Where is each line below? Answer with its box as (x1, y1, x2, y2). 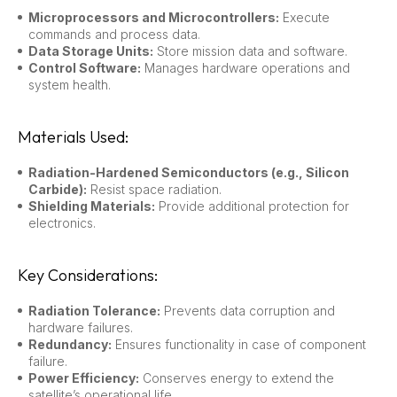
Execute (279, 9, 330, 25)
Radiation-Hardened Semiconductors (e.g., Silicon (28, 164, 349, 180)
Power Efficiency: (28, 370, 139, 385)
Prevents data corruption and (160, 302, 335, 318)
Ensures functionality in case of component (112, 336, 366, 352)
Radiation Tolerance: (28, 302, 160, 318)
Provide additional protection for (155, 198, 349, 214)
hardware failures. (28, 319, 133, 335)
